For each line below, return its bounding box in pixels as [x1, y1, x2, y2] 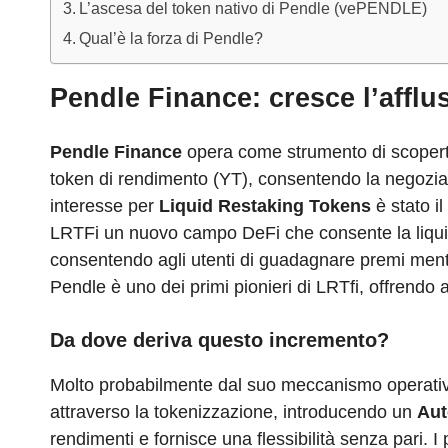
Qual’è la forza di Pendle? [79, 29, 264, 48]
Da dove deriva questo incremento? [50, 329, 389, 352]
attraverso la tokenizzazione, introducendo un [50, 402, 417, 423]
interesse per [50, 196, 159, 217]
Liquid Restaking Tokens [159, 196, 371, 217]
